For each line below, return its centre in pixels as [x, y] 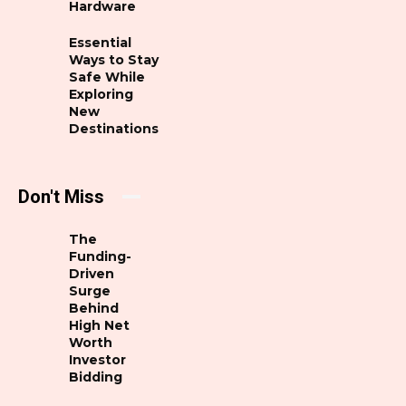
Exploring [101, 94]
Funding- [101, 256]
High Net [100, 325]
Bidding [96, 377]
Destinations [114, 128]
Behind [94, 308]
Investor [98, 359]
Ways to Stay [114, 59]
